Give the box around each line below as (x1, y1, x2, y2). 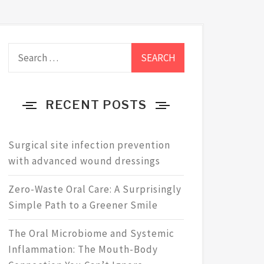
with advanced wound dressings (8, 154, 160, 167)
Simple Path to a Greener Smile (8, 198, 158, 212)
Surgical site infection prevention (8, 138, 170, 151)
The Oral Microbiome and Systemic (8, 226, 174, 240)
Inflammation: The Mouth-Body (8, 242, 158, 256)
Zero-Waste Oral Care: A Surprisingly (8, 182, 181, 196)
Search (7, 44, 39, 57)
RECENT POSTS (45, 97, 147, 112)
